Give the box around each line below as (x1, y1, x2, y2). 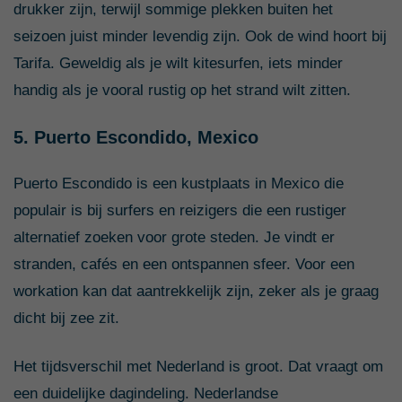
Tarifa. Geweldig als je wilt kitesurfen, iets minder (13, 54, 343, 72)
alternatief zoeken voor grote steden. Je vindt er (13, 228, 335, 246)
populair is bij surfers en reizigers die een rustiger (13, 201, 346, 219)
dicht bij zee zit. (13, 309, 119, 327)
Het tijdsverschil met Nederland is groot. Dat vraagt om (13, 357, 383, 375)
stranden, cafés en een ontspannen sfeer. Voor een (13, 255, 354, 273)
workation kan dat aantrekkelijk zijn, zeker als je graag (13, 282, 379, 300)
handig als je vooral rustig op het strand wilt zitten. (13, 81, 351, 99)
